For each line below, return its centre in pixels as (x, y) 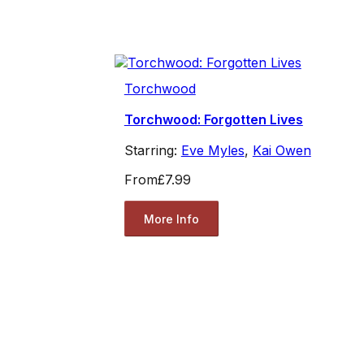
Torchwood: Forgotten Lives (213, 120)
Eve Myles (212, 151)
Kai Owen (282, 151)
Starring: (152, 151)
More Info (171, 219)
